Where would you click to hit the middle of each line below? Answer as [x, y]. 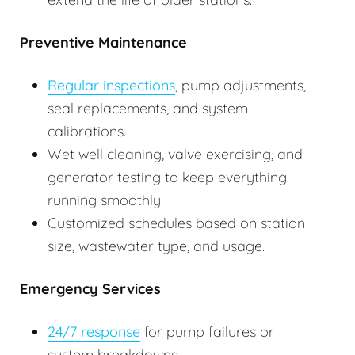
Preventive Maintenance [103, 43]
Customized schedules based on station [176, 223]
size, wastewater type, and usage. [156, 246]
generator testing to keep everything [167, 177]
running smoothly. [105, 200]
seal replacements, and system [148, 109]
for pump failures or [207, 332]
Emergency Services [90, 289]
